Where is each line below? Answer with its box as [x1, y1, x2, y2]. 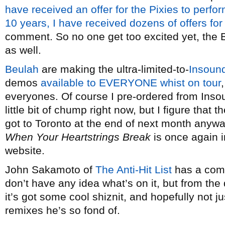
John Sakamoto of [5, 164, 95, 175]
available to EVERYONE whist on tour [41, 77, 221, 88]
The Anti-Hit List [95, 164, 172, 175]
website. [5, 145, 45, 156]
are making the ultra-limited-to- [39, 63, 189, 75]
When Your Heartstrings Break [5, 131, 151, 143]
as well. [5, 44, 41, 56]
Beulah [5, 63, 39, 75]
